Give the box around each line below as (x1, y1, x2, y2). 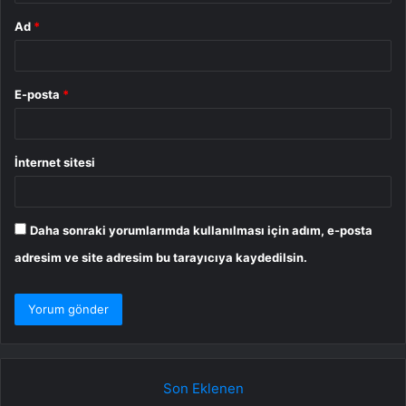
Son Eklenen (162, 379, 244, 397)
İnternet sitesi (14, 154, 95, 169)
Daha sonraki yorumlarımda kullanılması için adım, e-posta (30, 222, 372, 237)
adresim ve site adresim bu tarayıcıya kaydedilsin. (14, 249, 307, 265)
